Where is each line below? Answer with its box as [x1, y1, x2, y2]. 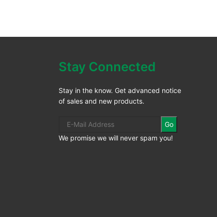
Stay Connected [59, 59, 156, 74]
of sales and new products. [59, 96, 145, 105]
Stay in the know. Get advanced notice [59, 86, 182, 94]
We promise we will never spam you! [59, 133, 173, 142]
